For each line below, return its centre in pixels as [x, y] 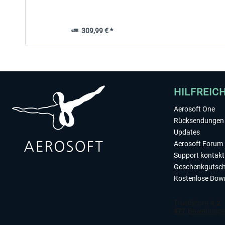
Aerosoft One [194, 109]
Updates [187, 132]
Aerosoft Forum [198, 144]
